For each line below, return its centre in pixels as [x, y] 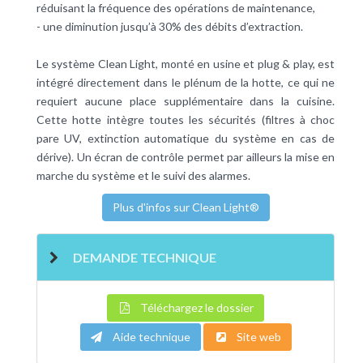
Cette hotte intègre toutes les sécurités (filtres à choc [186, 120]
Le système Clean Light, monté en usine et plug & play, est [186, 64]
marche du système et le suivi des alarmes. [143, 176]
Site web [258, 337]
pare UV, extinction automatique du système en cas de [186, 139]
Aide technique [150, 337]
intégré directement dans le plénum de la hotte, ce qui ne [186, 83]
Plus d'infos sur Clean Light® [186, 207]
